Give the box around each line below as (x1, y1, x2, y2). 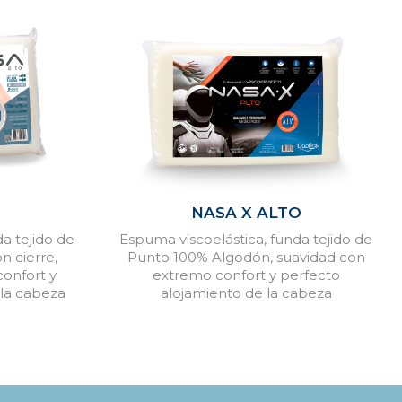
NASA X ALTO (190, 203, 301, 222)
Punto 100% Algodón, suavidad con (127, 248, 365, 266)
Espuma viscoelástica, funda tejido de (119, 230, 373, 248)
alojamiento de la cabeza (160, 284, 332, 301)
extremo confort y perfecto (152, 266, 340, 284)
